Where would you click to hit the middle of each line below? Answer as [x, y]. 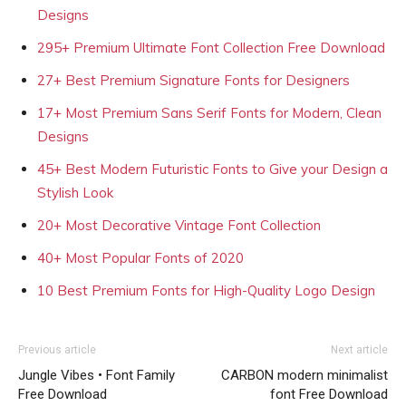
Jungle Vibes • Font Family [97, 375]
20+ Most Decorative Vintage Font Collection [179, 225]
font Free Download [329, 394]
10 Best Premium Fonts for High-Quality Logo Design [206, 290]
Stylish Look [75, 193]
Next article [359, 350]
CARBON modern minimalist [304, 375]
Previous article [57, 350]
